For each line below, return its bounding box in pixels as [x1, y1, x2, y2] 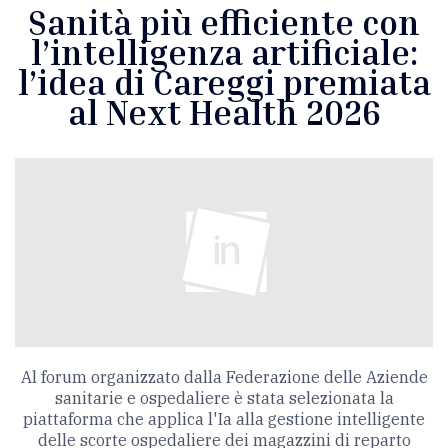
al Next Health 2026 [67, 91, 381, 133]
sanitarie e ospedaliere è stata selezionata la [54, 387, 394, 408]
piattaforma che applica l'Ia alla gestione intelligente [23, 408, 425, 429]
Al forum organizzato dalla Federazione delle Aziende [20, 366, 428, 387]
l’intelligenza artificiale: [30, 31, 418, 73]
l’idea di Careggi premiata [17, 61, 431, 103]
